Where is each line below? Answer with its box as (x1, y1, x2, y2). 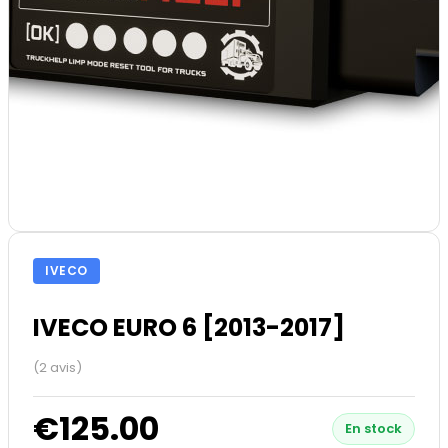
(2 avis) (33, 357, 82, 377)
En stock (345, 419, 402, 439)
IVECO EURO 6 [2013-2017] (33, 311, 345, 345)
